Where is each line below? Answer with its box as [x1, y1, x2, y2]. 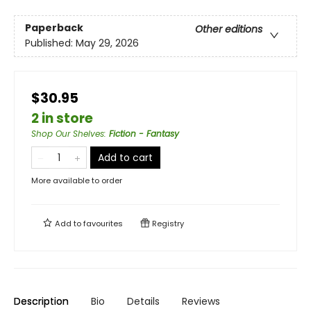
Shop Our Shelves [31, 128, 104, 140]
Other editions [195, 22, 262, 37]
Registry [150, 218, 184, 229]
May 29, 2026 [76, 36, 139, 51]
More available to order [31, 175, 122, 186]
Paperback [25, 21, 83, 35]
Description [14, 294, 69, 308]
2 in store [31, 109, 93, 128]
